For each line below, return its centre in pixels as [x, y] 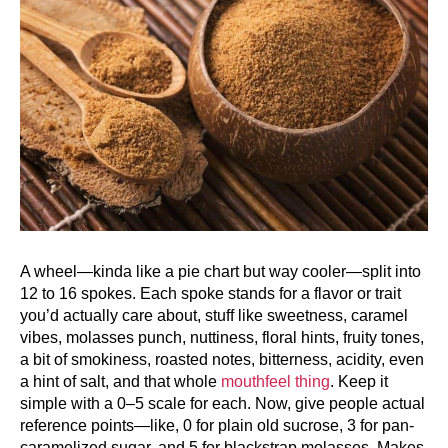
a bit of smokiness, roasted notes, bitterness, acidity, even [222, 360]
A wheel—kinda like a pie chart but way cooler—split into [220, 272]
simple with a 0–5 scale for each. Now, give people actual [222, 404]
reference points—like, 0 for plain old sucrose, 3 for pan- [217, 426]
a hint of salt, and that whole [120, 382]
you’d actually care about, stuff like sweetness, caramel [214, 316]
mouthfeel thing [275, 382]
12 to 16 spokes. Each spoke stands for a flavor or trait [210, 294]
